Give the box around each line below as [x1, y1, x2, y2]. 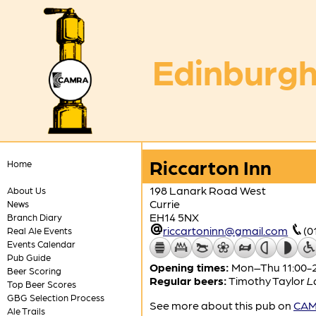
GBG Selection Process [6, 292, 104, 303]
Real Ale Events [6, 225, 72, 236]
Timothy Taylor [229, 274, 307, 287]
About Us [6, 185, 46, 195]
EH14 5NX [150, 210, 199, 224]
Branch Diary [6, 212, 62, 222]
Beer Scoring [6, 265, 61, 276]
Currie [150, 197, 180, 210]
